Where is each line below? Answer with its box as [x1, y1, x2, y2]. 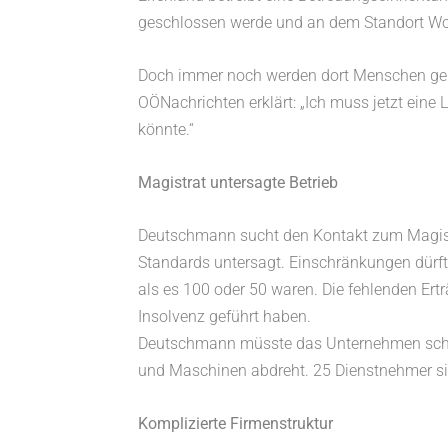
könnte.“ [138, 120, 194, 140]
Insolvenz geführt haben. [138, 307, 311, 327]
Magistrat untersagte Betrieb [138, 173, 338, 193]
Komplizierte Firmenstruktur [138, 414, 333, 434]
